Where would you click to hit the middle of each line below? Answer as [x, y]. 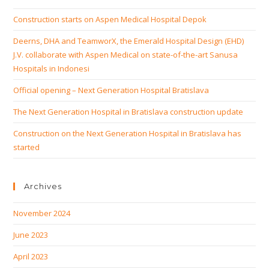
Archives [43, 186]
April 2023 [31, 256]
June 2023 [31, 234]
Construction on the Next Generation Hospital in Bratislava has [128, 133]
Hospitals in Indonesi [52, 68]
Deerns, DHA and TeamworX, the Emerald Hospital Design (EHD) [129, 41]
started [27, 147]
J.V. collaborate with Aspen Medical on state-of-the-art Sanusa [126, 54]
